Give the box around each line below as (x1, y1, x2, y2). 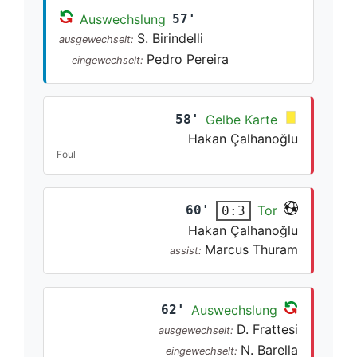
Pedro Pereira (147, 50, 229, 67)
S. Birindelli (137, 29, 203, 46)
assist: (170, 244, 205, 257)
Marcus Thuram (205, 241, 298, 257)
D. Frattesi (237, 320, 298, 337)
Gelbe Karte (206, 111, 277, 127)
